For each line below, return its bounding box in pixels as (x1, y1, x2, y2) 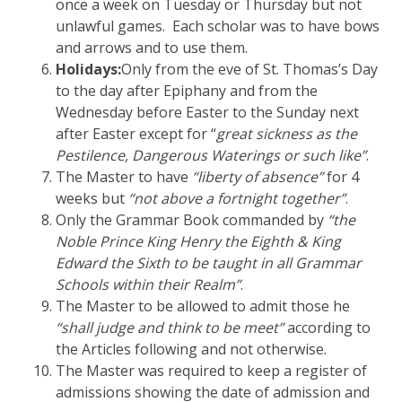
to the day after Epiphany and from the (56, 80, 319, 100)
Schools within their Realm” (56, 274, 241, 294)
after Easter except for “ (56, 123, 217, 144)
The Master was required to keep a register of (56, 360, 368, 380)
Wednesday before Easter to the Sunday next (56, 101, 360, 122)
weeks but (56, 188, 129, 208)
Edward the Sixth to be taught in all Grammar (56, 252, 363, 273)
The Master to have (56, 166, 193, 187)
